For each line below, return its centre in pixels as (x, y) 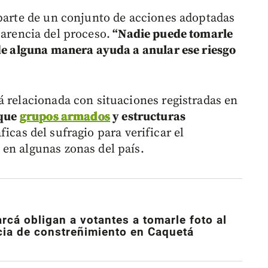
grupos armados (65, 117)
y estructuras (148, 117)
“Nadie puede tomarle (172, 35)
